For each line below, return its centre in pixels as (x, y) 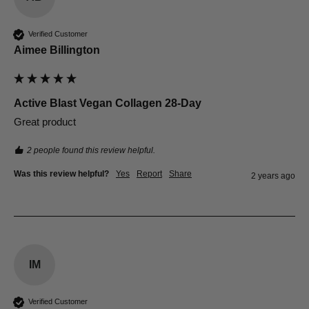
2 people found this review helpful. (91, 150)
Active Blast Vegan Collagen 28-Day (108, 103)
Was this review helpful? (61, 173)
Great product (45, 121)
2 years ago (273, 176)
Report (149, 173)
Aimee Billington (57, 50)
